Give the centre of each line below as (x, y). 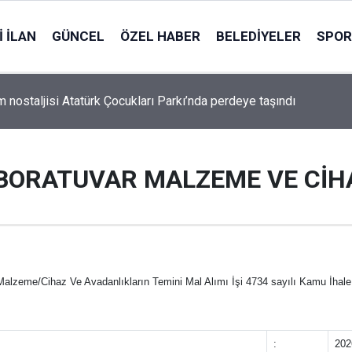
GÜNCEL (78, 36)
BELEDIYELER (258, 36)
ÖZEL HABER (160, 36)
